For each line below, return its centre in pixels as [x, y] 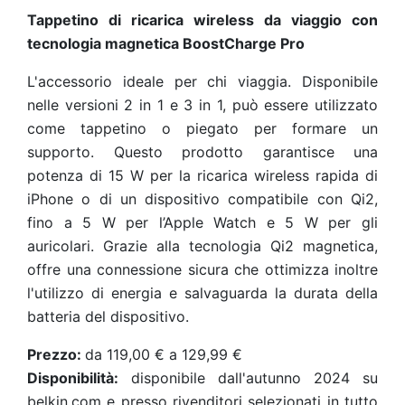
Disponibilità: [73, 378]
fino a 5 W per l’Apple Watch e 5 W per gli [202, 222]
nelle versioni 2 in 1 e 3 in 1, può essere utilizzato [202, 105]
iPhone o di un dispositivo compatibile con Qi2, [202, 199]
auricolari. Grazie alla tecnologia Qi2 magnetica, [202, 246]
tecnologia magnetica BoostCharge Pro [166, 43]
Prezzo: [56, 354]
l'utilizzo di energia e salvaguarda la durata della [202, 293]
